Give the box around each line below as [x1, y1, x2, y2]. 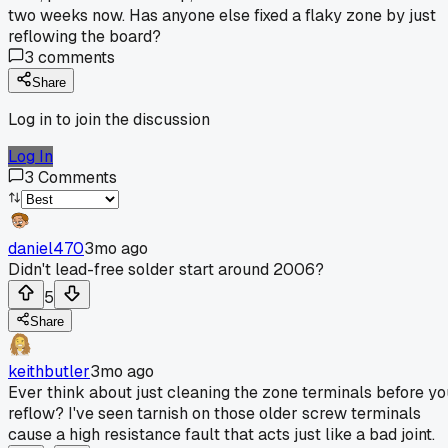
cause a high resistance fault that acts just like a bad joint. [8, 423, 435, 445]
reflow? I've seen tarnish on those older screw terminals [8, 402, 421, 424]
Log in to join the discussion [8, 108, 210, 130]
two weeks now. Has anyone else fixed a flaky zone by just [8, 4, 436, 26]
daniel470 [8, 237, 84, 259]
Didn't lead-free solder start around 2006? [8, 258, 324, 280]
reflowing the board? [8, 25, 161, 47]
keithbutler [8, 360, 90, 382]
